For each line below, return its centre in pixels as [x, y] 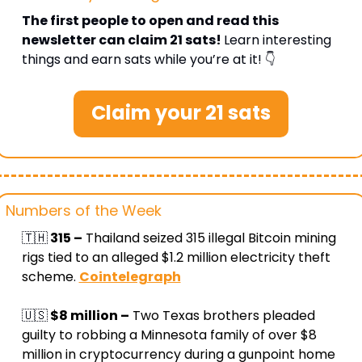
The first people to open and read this [150, 21]
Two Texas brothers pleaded [222, 316]
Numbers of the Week [83, 211]
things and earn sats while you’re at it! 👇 [148, 60]
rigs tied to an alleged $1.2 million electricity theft [176, 258]
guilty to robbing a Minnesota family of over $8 [169, 335]
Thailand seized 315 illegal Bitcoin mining [209, 238]
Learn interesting [277, 40]
